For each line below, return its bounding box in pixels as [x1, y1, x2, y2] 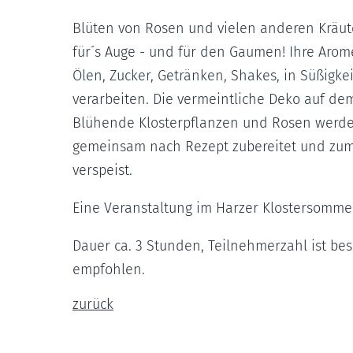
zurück [72, 295, 113, 314]
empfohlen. [72, 261, 145, 279]
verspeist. [72, 162, 132, 180]
